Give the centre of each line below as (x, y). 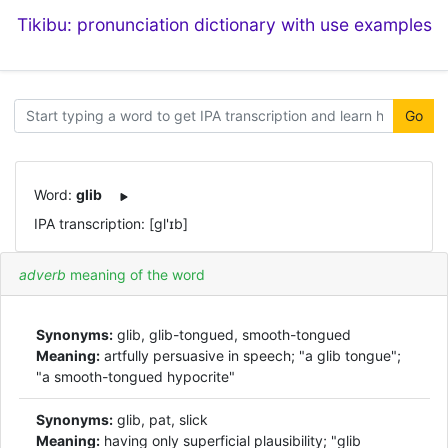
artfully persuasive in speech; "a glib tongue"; (250, 355)
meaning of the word (137, 274)
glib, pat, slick (160, 419)
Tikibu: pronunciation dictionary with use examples (224, 24)
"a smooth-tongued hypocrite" (135, 376)
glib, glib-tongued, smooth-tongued (232, 334)
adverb (44, 274)
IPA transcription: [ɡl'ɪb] (110, 223)
